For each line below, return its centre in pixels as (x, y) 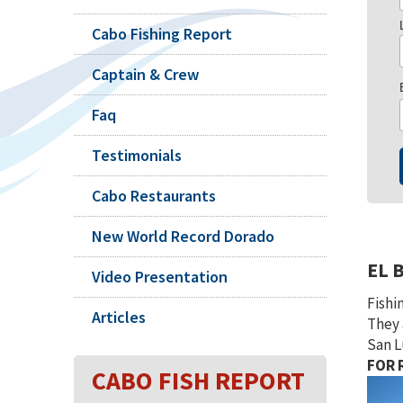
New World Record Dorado (183, 236)
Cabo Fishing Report (162, 34)
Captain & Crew (145, 74)
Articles (119, 317)
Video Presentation (160, 277)
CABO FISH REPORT (198, 381)
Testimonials (137, 155)
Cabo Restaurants (154, 196)
